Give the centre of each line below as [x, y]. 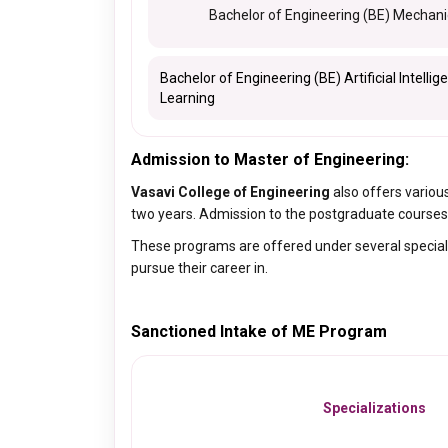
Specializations [374, 408]
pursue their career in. [199, 268]
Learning [187, 98]
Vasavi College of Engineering [232, 192]
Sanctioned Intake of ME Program [259, 331]
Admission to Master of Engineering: [270, 159]
